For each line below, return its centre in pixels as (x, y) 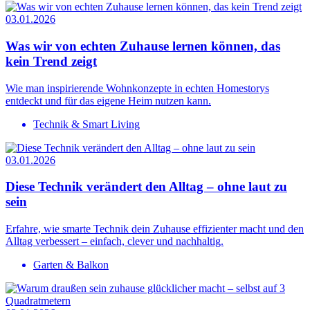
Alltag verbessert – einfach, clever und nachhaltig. (115, 241)
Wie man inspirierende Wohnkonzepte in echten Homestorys (137, 88)
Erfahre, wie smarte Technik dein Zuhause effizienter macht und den (155, 229)
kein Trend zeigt (51, 61)
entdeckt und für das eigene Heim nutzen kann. (108, 100)
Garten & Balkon (71, 265)
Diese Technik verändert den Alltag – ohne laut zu (146, 187)
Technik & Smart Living (86, 124)
